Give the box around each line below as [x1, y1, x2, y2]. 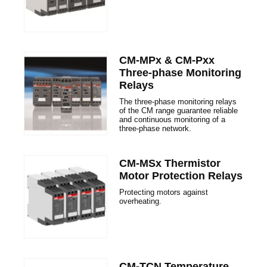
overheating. [119, 197, 162, 206]
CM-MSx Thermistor [119, 157, 221, 169]
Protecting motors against [119, 188, 208, 197]
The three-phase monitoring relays [119, 97, 237, 106]
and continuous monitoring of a [119, 115, 225, 124]
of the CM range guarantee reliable [119, 106, 238, 115]
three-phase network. [119, 124, 191, 133]
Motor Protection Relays [119, 170, 243, 182]
